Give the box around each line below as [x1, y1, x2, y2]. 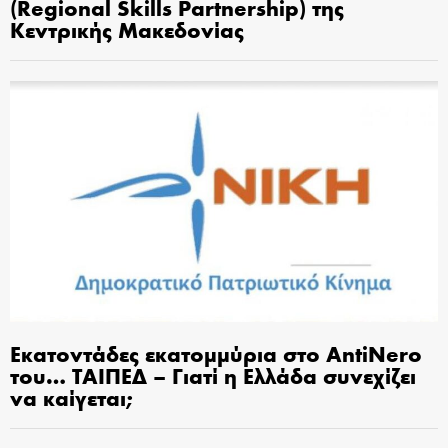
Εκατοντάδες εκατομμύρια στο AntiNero [10, 338, 422, 369]
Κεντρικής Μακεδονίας [10, 14, 244, 45]
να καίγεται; [10, 382, 133, 413]
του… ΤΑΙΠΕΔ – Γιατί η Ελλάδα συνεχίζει [10, 360, 416, 391]
